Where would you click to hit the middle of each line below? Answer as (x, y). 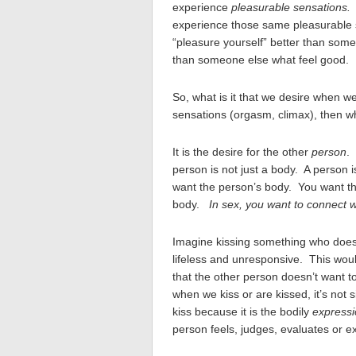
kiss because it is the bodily (242, 311)
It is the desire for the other (242, 152)
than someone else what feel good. (261, 60)
